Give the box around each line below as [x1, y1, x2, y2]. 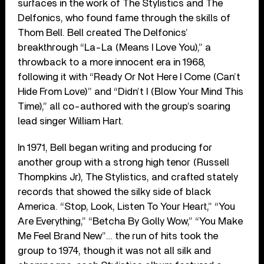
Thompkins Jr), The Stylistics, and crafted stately [18, 171, 239, 182]
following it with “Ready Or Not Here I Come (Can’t [18, 71, 241, 82]
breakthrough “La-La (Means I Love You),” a [18, 42, 212, 52]
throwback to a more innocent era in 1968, [18, 57, 206, 67]
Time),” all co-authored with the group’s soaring [18, 101, 231, 111]
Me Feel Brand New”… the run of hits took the [18, 230, 219, 241]
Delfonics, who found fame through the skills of [18, 12, 231, 23]
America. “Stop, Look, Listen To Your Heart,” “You [18, 201, 236, 212]
